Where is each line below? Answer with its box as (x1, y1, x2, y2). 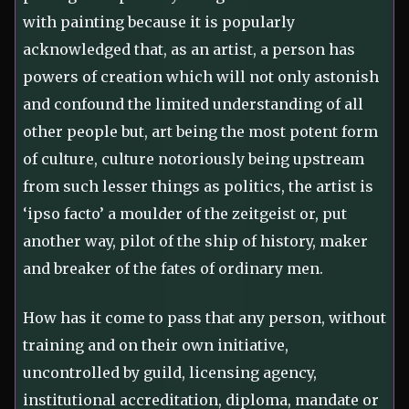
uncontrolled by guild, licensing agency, (23, 363, 317, 383)
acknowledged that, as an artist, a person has (23, 40, 355, 59)
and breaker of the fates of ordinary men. (23, 259, 323, 278)
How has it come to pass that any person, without (23, 309, 386, 328)
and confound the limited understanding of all (23, 95, 363, 114)
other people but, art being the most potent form (23, 122, 378, 142)
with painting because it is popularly (23, 13, 295, 32)
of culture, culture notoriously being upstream (23, 150, 364, 169)
